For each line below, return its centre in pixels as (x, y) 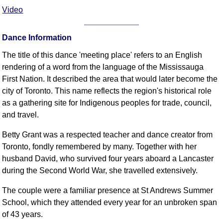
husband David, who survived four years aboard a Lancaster (108, 158)
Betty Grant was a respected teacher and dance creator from (108, 134)
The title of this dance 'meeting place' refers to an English (102, 55)
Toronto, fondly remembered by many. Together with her (100, 146)
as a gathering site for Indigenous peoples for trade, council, (107, 103)
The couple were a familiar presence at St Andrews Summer (108, 190)
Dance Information (37, 37)
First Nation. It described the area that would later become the (110, 79)
